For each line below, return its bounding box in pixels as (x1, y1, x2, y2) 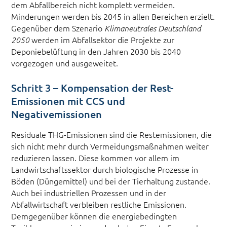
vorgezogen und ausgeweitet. (11, 57, 119, 69)
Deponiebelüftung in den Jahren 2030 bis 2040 (11, 46, 181, 57)
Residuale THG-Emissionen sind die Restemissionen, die (11, 128, 212, 140)
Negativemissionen (11, 107, 102, 121)
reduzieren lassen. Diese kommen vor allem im (11, 152, 180, 163)
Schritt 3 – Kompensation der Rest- (11, 81, 174, 95)
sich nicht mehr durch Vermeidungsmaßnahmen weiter (11, 140, 209, 152)
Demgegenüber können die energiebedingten (11, 210, 177, 221)
